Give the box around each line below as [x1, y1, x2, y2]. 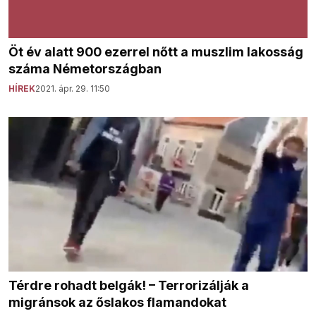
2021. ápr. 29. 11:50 [35, 83, 110, 95]
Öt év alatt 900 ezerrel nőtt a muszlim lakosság [8, 44, 303, 60]
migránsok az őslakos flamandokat [8, 294, 226, 310]
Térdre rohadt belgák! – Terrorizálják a [8, 277, 249, 293]
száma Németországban [8, 61, 162, 77]
